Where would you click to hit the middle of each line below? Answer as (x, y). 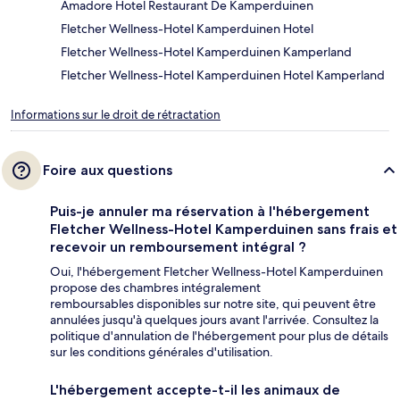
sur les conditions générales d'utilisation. (162, 352)
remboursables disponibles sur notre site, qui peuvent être (213, 304)
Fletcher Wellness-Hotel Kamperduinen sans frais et (224, 229)
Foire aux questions (108, 171)
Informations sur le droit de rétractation (116, 115)
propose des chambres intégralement (155, 288)
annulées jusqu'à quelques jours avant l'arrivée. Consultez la (214, 320)
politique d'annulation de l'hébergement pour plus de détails (219, 336)
